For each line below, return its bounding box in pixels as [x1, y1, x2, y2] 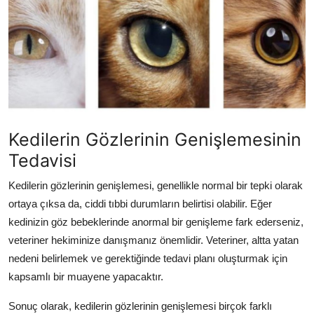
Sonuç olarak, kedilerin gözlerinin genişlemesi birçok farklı [8, 299, 272, 312]
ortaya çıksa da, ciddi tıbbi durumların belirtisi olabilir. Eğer [8, 197, 272, 210]
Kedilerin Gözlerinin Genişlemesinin [8, 128, 301, 150]
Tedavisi [8, 149, 76, 171]
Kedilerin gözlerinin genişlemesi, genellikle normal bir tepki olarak [8, 179, 303, 191]
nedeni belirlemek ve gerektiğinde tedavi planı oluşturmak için [8, 252, 287, 264]
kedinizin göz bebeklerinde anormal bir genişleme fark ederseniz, [8, 215, 303, 228]
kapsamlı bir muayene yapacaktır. [8, 270, 163, 282]
